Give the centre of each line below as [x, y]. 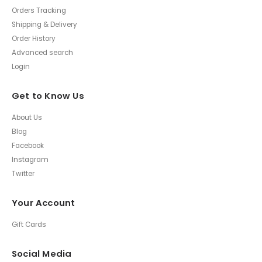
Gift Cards [29, 225]
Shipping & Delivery [44, 25]
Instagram [30, 160]
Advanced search [42, 53]
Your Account [44, 203]
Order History [34, 39]
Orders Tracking [39, 11]
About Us [27, 118]
